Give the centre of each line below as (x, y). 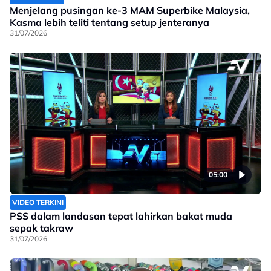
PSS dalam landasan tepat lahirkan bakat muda (121, 216)
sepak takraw (41, 228)
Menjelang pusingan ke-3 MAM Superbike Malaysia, (130, 11)
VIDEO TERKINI (38, 203)
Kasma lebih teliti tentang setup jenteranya (109, 23)
